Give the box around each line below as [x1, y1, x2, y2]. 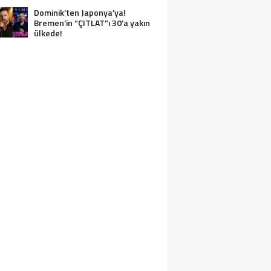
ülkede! [34, 27, 64, 39]
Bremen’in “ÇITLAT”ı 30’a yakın [34, 16, 150, 29]
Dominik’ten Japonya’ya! [34, 6, 126, 19]
